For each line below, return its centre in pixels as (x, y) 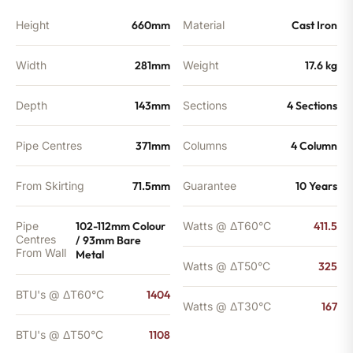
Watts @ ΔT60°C (227, 225)
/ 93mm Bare (109, 240)
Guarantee (210, 185)
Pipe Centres (49, 145)
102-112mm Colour (121, 226)
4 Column (314, 145)
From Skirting (50, 185)
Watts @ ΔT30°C (227, 306)
